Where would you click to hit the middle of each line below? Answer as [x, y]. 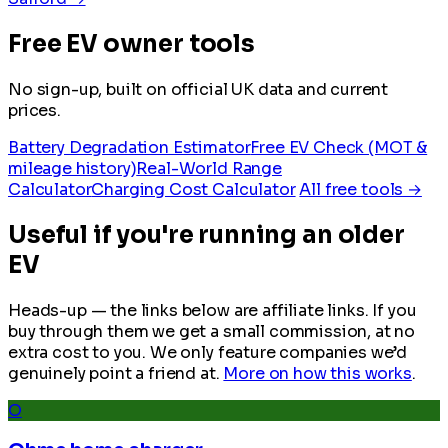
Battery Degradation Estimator [129, 147]
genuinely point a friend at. [116, 373]
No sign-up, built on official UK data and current [198, 89]
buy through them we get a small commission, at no [212, 331]
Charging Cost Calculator [193, 189]
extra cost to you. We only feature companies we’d [208, 352]
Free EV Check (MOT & [339, 147]
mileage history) [72, 168]
